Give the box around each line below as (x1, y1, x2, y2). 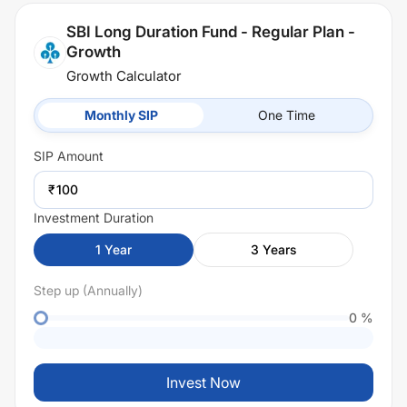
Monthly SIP (84, 107, 158, 123)
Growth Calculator (66, 67, 181, 84)
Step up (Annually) (34, 283, 143, 298)
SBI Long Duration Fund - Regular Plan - (66, 23, 355, 41)
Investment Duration (34, 210, 154, 225)
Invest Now (166, 373, 241, 392)
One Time (257, 107, 315, 123)
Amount (54, 148, 104, 164)
